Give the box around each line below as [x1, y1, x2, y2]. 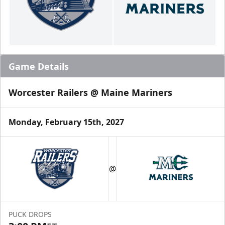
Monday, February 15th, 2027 [9, 117, 124, 128]
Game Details [9, 60, 69, 73]
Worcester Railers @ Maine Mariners [9, 86, 172, 99]
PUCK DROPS [9, 209, 52, 219]
